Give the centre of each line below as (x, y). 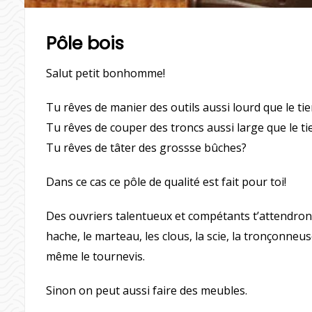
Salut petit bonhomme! (106, 73)
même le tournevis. (96, 256)
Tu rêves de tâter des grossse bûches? (147, 147)
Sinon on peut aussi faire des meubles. (147, 290)
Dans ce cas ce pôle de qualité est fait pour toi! (166, 181)
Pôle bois (85, 43)
